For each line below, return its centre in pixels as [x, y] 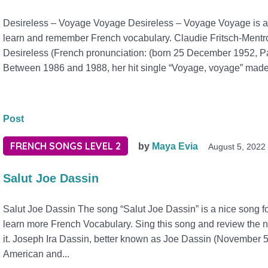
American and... [36, 254]
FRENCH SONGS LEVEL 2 [66, 146]
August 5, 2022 [237, 147]
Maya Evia [175, 146]
